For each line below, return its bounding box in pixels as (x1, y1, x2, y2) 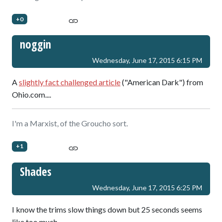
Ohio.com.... (12, 90, 51, 100)
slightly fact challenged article (19, 77, 120, 87)
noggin (20, 36, 51, 53)
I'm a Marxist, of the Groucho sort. (12, 118, 128, 128)
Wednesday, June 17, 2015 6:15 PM (92, 56, 202, 65)
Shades (20, 164, 52, 180)
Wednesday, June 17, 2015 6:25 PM (92, 183, 202, 192)
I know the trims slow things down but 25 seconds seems (12, 205, 202, 215)
